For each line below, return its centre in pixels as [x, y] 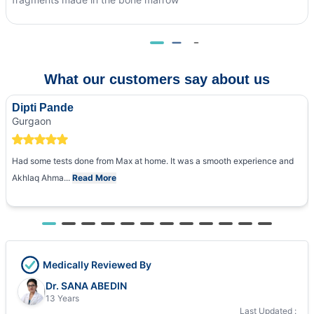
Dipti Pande [43, 107]
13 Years [62, 298]
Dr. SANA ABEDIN [86, 285]
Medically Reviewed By [97, 264]
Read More [94, 178]
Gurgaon [32, 121]
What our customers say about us [157, 79]
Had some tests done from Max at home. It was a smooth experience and [153, 161]
